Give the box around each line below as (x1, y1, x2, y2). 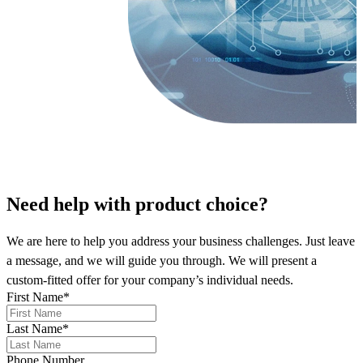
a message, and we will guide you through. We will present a (6, 253, 317, 267)
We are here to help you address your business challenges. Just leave (6, 233, 355, 248)
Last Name (6, 321, 62, 335)
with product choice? (89, 193, 268, 215)
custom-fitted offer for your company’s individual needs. (6, 272, 293, 287)
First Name (6, 289, 63, 304)
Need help (6, 193, 89, 215)
